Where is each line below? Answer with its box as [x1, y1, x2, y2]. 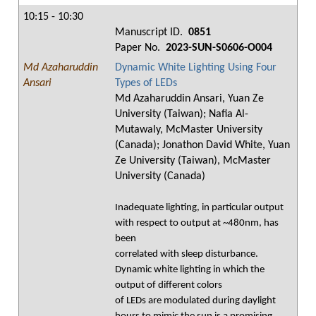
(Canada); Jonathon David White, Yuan [115, 140, 290, 151]
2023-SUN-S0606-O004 [163, 42, 272, 54]
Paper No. [115, 42, 163, 54]
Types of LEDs [115, 78, 177, 89]
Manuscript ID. [115, 27, 186, 38]
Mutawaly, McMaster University [115, 124, 262, 135]
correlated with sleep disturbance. [115, 249, 258, 260]
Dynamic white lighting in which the [115, 265, 265, 275]
